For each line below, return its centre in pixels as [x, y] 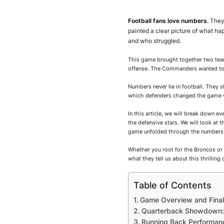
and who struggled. [154, 41]
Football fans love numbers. [168, 21]
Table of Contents [172, 185]
